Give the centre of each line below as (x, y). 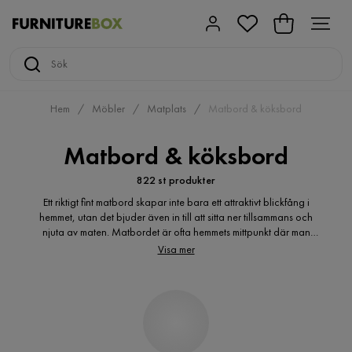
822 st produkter (176, 180)
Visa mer (176, 249)
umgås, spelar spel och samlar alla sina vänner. (176, 247)
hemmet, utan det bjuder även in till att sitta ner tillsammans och (176, 217)
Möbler (108, 108)
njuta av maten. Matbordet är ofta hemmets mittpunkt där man (176, 232)
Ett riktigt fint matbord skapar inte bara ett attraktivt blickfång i (176, 202)
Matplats (167, 108)
